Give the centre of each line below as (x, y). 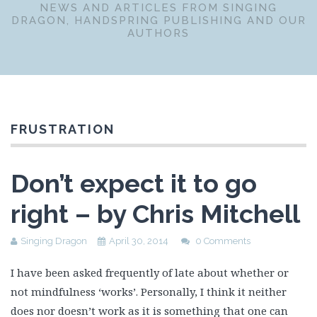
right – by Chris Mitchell (155, 214)
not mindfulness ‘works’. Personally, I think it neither (149, 292)
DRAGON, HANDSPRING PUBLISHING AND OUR (158, 21)
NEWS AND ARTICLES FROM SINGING (158, 8)
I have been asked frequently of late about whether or (150, 272)
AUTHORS (158, 33)
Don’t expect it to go (134, 183)
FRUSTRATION (63, 129)
